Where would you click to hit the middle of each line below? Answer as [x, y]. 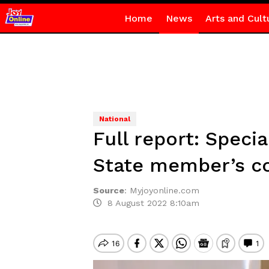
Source [108, 190]
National [114, 119]
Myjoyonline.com [164, 190]
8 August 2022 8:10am [150, 203]
